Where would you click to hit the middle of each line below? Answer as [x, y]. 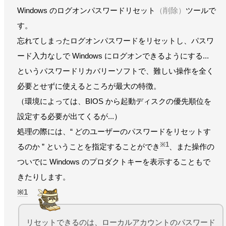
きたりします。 [44, 177]
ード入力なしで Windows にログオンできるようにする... [113, 55]
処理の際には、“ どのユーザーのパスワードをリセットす [114, 131]
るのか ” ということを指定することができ [89, 146]
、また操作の [192, 146]
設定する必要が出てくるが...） [69, 116]
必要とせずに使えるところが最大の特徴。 [89, 86]
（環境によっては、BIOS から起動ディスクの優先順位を [114, 101]
